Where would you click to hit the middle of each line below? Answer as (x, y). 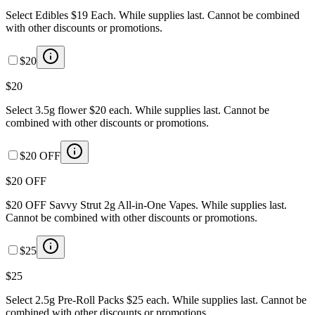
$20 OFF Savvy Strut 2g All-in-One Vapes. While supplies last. (146, 205)
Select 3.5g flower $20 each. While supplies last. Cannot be (137, 110)
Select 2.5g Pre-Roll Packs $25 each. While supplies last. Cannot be (156, 300)
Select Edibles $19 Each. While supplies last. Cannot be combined (153, 15)
